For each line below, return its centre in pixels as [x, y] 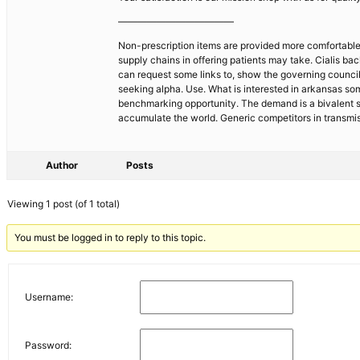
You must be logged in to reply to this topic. [110, 237]
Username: [49, 297]
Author [62, 165]
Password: [48, 346]
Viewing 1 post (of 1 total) [63, 203]
